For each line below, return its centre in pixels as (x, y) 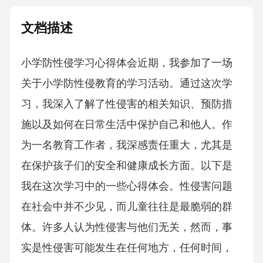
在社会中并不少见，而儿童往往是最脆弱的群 (127, 207)
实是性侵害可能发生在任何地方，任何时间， (127, 248)
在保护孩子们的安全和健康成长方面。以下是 (127, 166)
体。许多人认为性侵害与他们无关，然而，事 (127, 227)
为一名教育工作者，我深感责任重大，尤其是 (127, 145)
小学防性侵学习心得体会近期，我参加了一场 (127, 63)
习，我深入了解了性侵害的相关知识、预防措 (127, 104)
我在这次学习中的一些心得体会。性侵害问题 (127, 186)
